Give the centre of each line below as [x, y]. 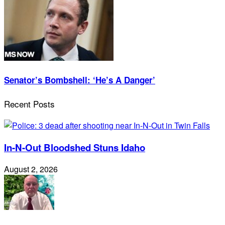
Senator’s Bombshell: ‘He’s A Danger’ [80, 80]
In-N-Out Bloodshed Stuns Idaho [75, 147]
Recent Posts [29, 103]
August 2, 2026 [31, 169]
